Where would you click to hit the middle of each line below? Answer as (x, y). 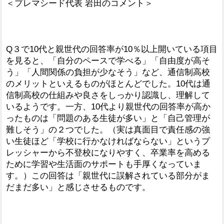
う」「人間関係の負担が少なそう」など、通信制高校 (108, 72)
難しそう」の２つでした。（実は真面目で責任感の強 (108, 129)
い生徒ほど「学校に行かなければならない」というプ (108, 141)
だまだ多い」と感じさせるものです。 (78, 187)
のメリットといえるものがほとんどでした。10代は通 (108, 83)
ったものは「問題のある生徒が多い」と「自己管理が (108, 118)
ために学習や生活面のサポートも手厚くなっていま (104, 164)
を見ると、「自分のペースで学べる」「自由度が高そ (108, 60)
